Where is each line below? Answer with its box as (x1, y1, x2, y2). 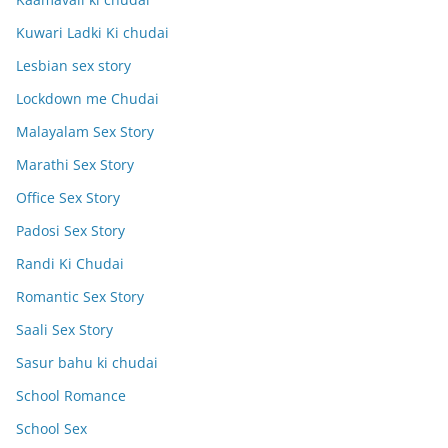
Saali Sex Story (16, 320, 113, 340)
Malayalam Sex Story (16, 122, 154, 142)
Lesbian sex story (16, 56, 131, 76)
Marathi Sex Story (16, 155, 134, 175)
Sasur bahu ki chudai (16, 353, 158, 373)
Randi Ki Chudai (16, 254, 124, 274)
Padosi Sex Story (16, 221, 125, 241)
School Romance (16, 386, 126, 406)
